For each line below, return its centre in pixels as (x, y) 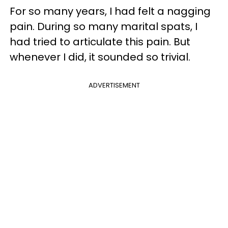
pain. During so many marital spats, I (104, 26)
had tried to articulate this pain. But (100, 42)
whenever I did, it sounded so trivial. (100, 57)
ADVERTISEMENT (114, 85)
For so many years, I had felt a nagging (110, 11)
